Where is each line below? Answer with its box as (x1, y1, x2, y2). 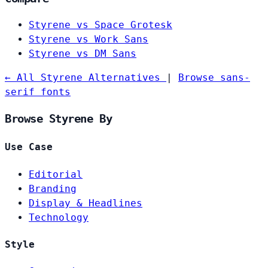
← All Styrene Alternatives (5, 72, 166, 84)
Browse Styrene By (5, 112, 112, 125)
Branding (29, 182, 77, 194)
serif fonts (5, 86, 71, 98)
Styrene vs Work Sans (29, 33, 148, 45)
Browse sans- (178, 72, 250, 84)
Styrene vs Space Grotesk (29, 19, 172, 31)
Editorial (29, 168, 83, 180)
